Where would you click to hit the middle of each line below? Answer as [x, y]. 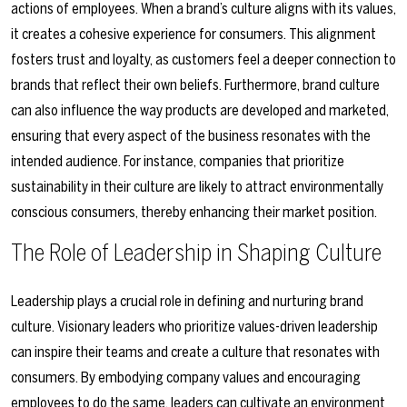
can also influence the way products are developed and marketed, [200, 111]
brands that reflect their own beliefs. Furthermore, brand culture [195, 85]
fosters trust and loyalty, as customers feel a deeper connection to [203, 60]
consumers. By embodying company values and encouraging [186, 378]
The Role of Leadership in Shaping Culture [196, 253]
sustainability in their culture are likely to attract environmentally [197, 187]
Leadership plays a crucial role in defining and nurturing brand [187, 302]
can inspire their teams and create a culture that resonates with [195, 352]
